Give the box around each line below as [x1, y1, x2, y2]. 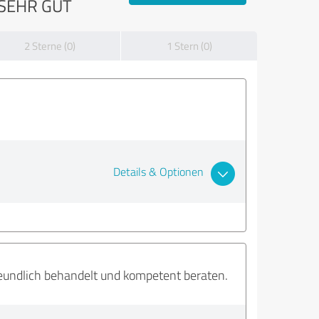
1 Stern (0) [166, 38, 212, 53]
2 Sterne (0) [23, 38, 75, 53]
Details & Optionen [113, 164, 204, 179]
